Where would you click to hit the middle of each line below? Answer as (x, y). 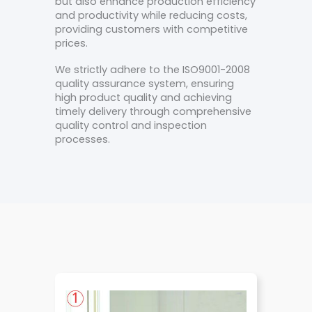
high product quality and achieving (143, 97)
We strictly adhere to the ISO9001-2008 (153, 69)
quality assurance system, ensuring (145, 83)
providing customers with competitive (151, 30)
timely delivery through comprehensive (153, 111)
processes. (83, 139)
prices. (71, 44)
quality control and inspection (131, 125)
